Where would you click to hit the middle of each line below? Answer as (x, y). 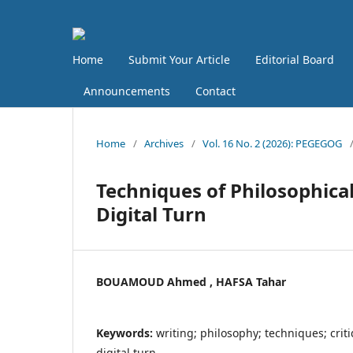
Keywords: (126, 333)
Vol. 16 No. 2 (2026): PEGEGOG (272, 143)
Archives (164, 143)
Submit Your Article (179, 59)
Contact (216, 91)
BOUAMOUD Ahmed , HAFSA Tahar (191, 281)
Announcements (127, 91)
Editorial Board (295, 59)
